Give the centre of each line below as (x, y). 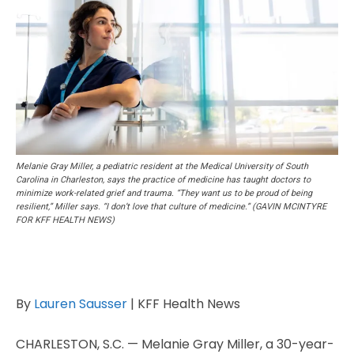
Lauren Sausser (81, 304)
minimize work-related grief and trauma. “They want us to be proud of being (164, 193)
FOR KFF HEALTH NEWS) (65, 220)
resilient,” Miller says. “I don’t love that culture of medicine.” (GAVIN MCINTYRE (171, 207)
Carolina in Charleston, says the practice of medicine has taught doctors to (163, 180)
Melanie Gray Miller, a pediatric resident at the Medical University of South (162, 166)
